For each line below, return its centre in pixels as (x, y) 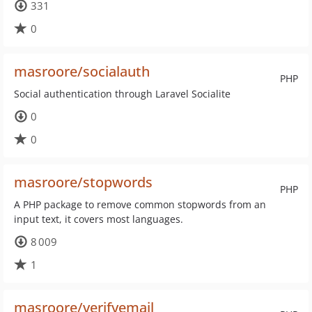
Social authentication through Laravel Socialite (122, 94)
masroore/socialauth (82, 71)
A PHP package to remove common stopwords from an (140, 204)
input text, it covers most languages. (99, 219)
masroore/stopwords (83, 182)
